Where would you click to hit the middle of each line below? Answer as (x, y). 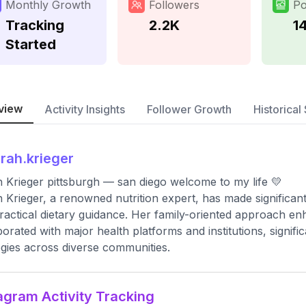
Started (31, 44)
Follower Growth (189, 109)
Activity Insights (85, 109)
